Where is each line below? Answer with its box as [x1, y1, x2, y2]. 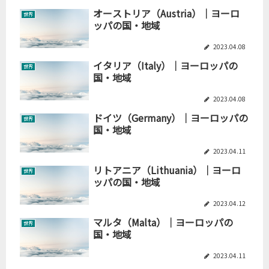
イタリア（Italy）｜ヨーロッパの [93, 58, 238, 73]
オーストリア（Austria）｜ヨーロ [93, 6, 240, 21]
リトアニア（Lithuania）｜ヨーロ [93, 163, 241, 178]
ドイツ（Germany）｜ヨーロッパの [93, 110, 249, 125]
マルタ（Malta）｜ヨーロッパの [93, 215, 234, 230]
